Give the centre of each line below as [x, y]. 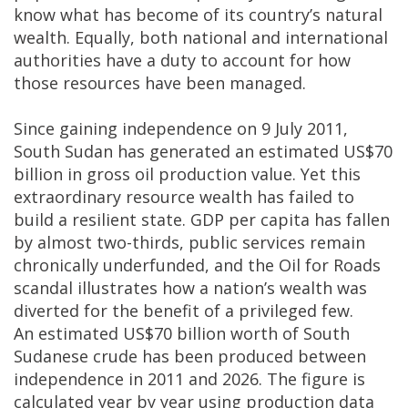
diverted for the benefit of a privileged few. [184, 311]
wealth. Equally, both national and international [201, 38]
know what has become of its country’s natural [198, 15]
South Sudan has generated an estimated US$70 [203, 152]
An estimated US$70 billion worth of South [182, 334]
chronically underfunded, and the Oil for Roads [197, 265]
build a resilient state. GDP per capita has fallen [202, 220]
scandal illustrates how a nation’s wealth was [190, 288]
